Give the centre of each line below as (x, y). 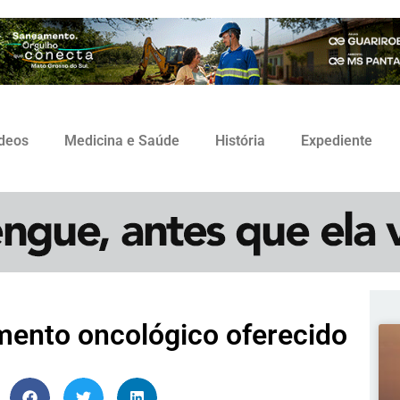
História (240, 141)
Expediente (337, 141)
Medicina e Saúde (122, 141)
